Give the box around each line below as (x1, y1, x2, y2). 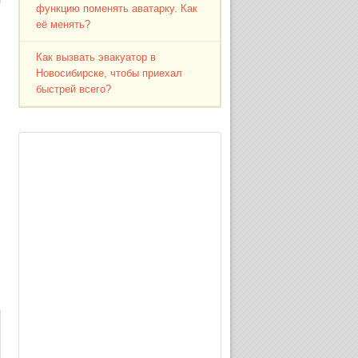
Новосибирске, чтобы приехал (36, 67, 183, 79)
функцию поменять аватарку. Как (36, 2, 198, 14)
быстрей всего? (36, 83, 112, 95)
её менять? (36, 18, 91, 30)
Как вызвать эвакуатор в (36, 51, 157, 63)
